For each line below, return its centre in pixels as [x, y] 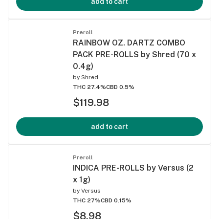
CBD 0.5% [120, 87]
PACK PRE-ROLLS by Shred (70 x [134, 54]
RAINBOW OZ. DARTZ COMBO [129, 43]
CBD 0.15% [116, 200]
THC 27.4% [89, 87]
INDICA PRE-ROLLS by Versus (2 [133, 168]
